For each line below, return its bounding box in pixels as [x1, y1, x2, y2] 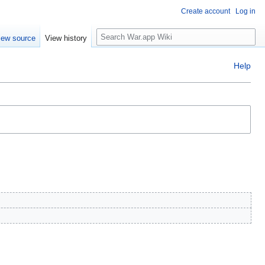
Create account [181, 7, 230, 15]
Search [96, 23, 135, 37]
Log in [235, 7, 256, 15]
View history [45, 34, 88, 43]
